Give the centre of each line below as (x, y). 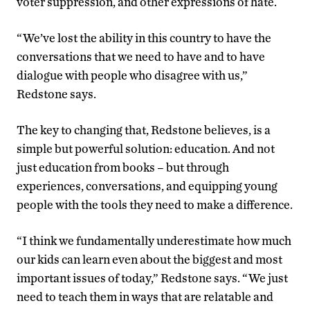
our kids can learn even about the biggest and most (149, 259)
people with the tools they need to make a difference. (155, 204)
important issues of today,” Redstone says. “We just (152, 277)
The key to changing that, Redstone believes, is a (144, 129)
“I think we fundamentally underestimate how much (154, 240)
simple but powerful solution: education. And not (146, 148)
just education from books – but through (123, 167)
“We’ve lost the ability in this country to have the (144, 37)
